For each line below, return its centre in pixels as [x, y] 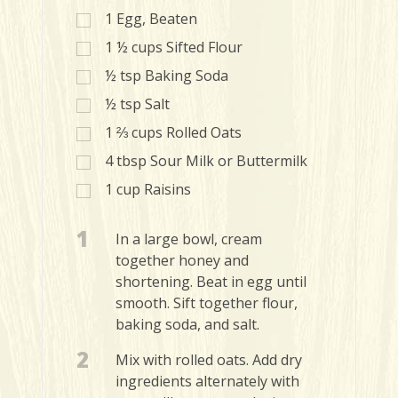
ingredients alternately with [207, 381]
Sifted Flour [204, 47]
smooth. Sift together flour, [207, 303]
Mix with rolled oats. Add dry [209, 360]
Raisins [167, 189]
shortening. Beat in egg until [211, 282]
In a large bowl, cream [189, 239]
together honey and [182, 260]
